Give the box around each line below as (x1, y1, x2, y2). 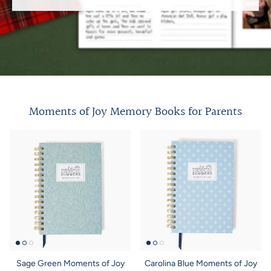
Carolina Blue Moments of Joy (145, 258, 257, 269)
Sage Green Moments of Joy (16, 258, 125, 269)
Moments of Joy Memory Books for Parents (29, 102, 242, 122)
